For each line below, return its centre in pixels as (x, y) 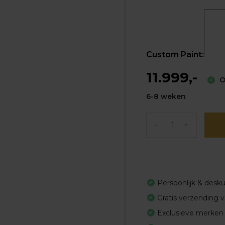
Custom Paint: (175, 54)
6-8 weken (166, 96)
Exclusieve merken (190, 213)
